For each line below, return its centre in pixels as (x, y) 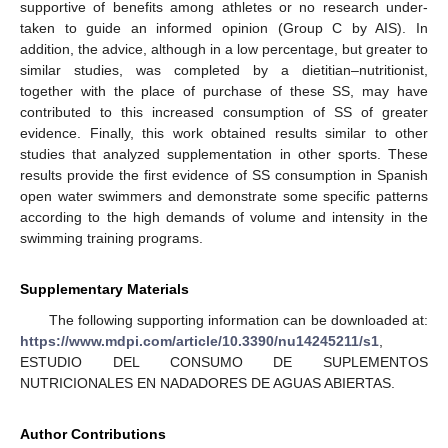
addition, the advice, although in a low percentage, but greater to (224, 48)
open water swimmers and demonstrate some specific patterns (224, 195)
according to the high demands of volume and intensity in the (224, 216)
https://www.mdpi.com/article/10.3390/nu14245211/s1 (199, 340)
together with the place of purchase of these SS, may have (224, 90)
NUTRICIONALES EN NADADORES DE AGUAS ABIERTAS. (207, 382)
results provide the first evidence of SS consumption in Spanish (224, 174)
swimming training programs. (111, 237)
